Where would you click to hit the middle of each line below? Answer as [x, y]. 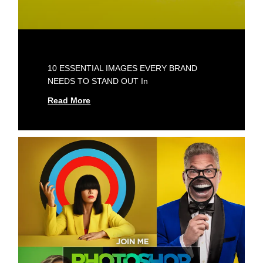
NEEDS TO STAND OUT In [98, 81]
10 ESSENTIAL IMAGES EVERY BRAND [123, 68]
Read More [69, 100]
